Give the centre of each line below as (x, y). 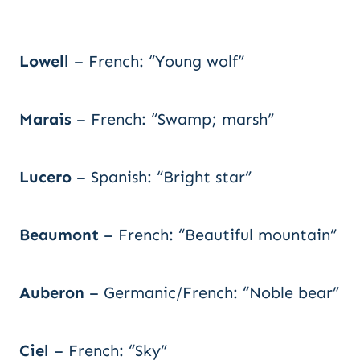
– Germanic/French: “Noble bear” (212, 292)
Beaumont (59, 235)
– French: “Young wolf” (157, 61)
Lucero (45, 177)
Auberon (52, 292)
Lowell (44, 61)
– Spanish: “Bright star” (162, 177)
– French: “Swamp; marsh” (173, 119)
